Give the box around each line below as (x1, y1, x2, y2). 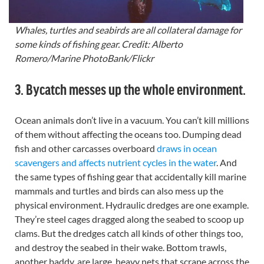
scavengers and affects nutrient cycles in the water (15, 157, 216, 169)
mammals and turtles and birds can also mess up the (15, 185, 223, 197)
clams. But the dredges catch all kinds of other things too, (15, 227, 243, 239)
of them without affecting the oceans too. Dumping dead (15, 128, 242, 140)
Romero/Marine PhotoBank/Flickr (15, 52, 154, 64)
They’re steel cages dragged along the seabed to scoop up (15, 213, 244, 225)
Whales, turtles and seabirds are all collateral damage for (15, 24, 242, 36)
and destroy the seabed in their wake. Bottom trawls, (15, 242, 226, 253)
